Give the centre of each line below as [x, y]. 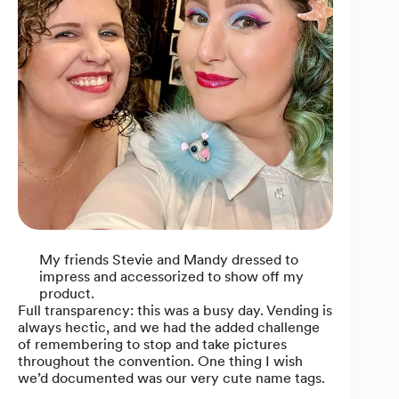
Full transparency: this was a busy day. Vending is [175, 310]
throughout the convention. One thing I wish [160, 361]
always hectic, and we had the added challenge [169, 327]
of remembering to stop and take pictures [152, 344]
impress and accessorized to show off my [171, 276]
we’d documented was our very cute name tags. [171, 378]
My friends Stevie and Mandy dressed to [169, 259]
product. [67, 293]
